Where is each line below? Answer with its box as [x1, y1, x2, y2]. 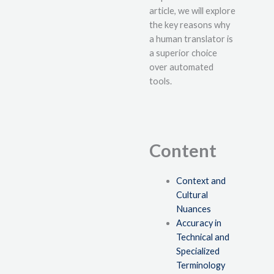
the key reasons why [149, 19, 230, 30]
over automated [149, 61, 213, 72]
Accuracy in [176, 218, 221, 229]
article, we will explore [149, 5, 235, 16]
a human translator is [149, 33, 233, 44]
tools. [149, 75, 172, 86]
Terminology [176, 260, 225, 271]
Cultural [176, 190, 208, 201]
